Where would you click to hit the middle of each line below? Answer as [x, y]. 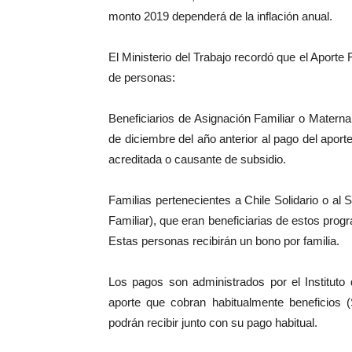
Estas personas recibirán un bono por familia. [224, 240]
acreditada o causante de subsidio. [197, 159]
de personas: [142, 77]
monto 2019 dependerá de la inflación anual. [220, 16]
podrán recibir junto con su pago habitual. [213, 322]
